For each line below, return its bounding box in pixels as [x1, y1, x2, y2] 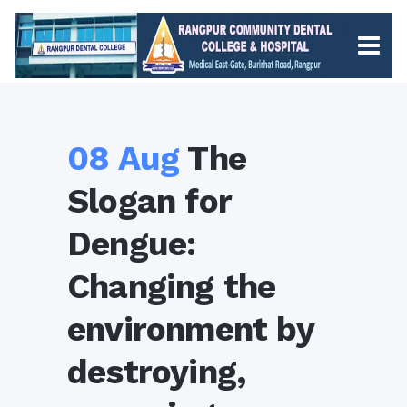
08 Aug [67, 139, 180, 178]
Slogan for [67, 182, 231, 221]
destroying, [67, 352, 246, 392]
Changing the [67, 267, 276, 306]
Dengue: [67, 224, 196, 263]
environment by [67, 310, 313, 349]
